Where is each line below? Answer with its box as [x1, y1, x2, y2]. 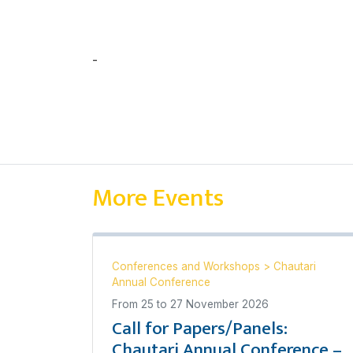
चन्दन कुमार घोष [102, 51, 180, 68]
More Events [92, 176, 224, 219]
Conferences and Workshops [112, 259, 263, 273]
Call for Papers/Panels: [112, 313, 288, 344]
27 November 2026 [170, 297, 269, 310]
